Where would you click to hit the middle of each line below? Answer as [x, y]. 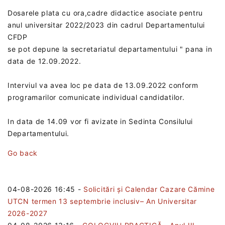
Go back [23, 153]
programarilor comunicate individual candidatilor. [96, 97]
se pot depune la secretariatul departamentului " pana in [110, 49]
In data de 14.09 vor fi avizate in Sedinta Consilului [100, 121]
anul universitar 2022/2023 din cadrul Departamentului [106, 25]
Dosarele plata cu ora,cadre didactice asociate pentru [105, 13]
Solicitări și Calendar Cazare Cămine [149, 189]
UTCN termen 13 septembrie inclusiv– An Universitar [102, 201]
